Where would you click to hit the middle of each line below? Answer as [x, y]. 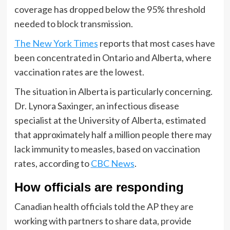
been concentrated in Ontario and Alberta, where [113, 57]
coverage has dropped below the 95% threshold [110, 9]
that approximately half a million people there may [113, 134]
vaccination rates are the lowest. [79, 72]
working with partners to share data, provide [103, 221]
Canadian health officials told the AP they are [104, 206]
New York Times [65, 43]
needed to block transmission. [73, 23]
